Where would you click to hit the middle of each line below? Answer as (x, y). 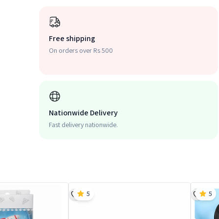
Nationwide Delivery (83, 113)
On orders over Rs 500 (81, 50)
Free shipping (72, 38)
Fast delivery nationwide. (83, 125)
